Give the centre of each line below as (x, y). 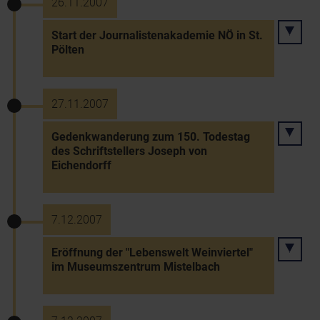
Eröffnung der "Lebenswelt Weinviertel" (152, 252)
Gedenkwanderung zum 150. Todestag (151, 137)
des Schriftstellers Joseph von (129, 151)
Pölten (68, 50)
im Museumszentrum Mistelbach (136, 267)
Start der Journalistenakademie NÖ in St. (157, 35)
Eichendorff (81, 165)
